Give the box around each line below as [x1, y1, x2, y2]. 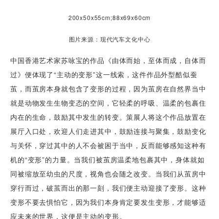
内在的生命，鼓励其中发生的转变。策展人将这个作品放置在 [10, 112, 206, 122]
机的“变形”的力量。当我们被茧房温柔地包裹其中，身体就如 [10, 154, 205, 165]
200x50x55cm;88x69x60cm [68, 13, 151, 22]
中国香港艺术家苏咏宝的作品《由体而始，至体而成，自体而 [10, 55, 206, 66]
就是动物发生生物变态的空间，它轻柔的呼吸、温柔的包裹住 [10, 98, 206, 108]
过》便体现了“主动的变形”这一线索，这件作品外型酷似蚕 [10, 69, 197, 80]
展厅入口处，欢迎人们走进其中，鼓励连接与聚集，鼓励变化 [10, 126, 206, 136]
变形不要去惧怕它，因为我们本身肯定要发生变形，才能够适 [10, 197, 206, 207]
